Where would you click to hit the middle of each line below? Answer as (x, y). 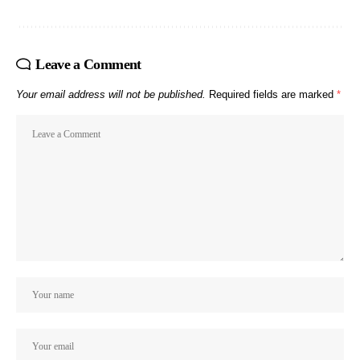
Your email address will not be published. (111, 95)
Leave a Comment (88, 65)
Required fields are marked (273, 95)
